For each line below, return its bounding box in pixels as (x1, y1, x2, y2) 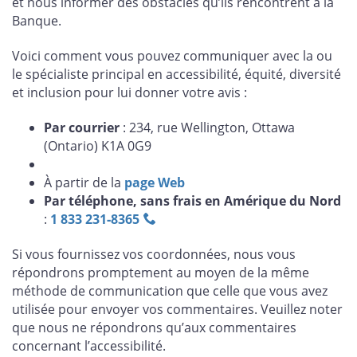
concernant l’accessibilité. (12, 336, 166, 355)
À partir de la (44, 173, 124, 191)
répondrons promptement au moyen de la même (12, 263, 309, 281)
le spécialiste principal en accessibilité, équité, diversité (12, 65, 341, 83)
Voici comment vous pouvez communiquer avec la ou (12, 46, 332, 65)
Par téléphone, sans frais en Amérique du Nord (44, 191, 341, 210)
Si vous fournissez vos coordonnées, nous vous (12, 245, 296, 263)
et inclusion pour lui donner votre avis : (12, 83, 247, 101)
